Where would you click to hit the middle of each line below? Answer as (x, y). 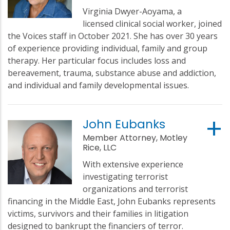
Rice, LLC (100, 147)
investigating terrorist (126, 176)
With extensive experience (133, 164)
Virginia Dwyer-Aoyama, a (132, 11)
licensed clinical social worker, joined (152, 23)
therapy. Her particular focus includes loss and (97, 60)
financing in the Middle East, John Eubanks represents (112, 201)
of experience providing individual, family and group (108, 48)
